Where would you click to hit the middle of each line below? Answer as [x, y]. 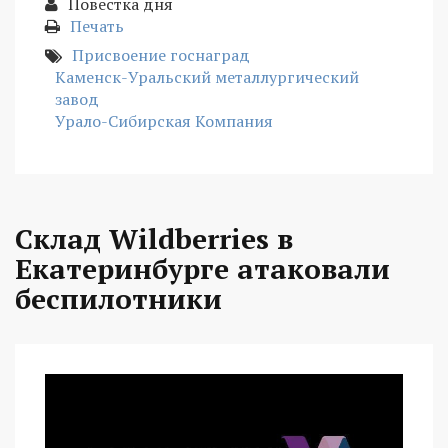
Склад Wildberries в [154, 238]
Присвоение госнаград [161, 54]
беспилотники [118, 298]
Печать [97, 25]
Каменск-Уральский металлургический [207, 76]
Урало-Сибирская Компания [164, 120]
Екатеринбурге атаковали [202, 268]
